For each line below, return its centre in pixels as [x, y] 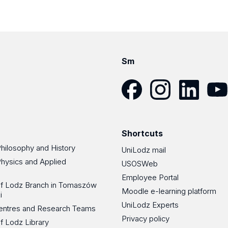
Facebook [140, 105]
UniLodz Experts [150, 205]
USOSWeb [140, 163]
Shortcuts [142, 133]
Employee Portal [150, 177]
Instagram [168, 105]
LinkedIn [193, 105]
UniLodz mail [144, 150]
